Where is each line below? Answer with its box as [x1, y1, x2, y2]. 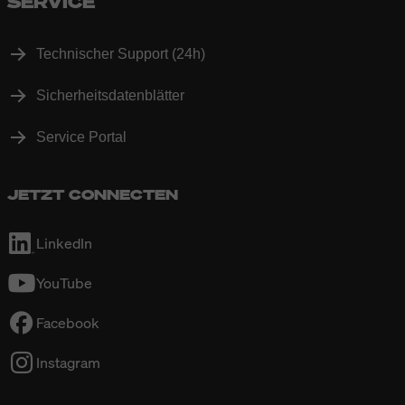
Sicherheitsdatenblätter [36, 87, 184, 103]
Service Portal [36, 128, 127, 145]
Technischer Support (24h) [36, 45, 205, 61]
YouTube [36, 272, 92, 293]
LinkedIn [36, 232, 92, 253]
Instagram [36, 352, 100, 372]
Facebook [36, 312, 99, 333]
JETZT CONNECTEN [7, 184, 178, 204]
